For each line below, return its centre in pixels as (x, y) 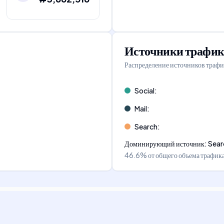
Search (146, 126)
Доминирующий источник (164, 143)
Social (144, 90)
